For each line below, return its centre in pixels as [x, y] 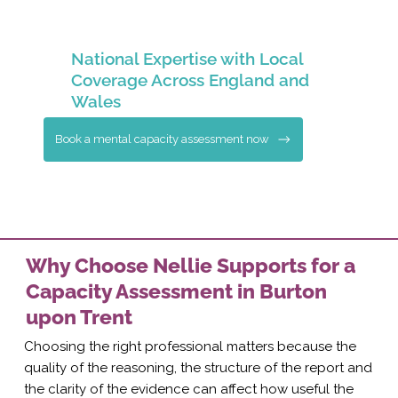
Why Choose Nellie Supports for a [191, 265]
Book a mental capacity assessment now [163, 139]
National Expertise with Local [187, 59]
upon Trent [80, 316]
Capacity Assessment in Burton [177, 291]
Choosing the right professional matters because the [190, 346]
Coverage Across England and [191, 80]
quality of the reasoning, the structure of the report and [198, 367]
